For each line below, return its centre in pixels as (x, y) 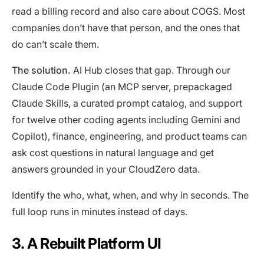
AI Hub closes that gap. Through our (151, 70)
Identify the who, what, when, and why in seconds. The (130, 195)
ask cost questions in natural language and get (113, 152)
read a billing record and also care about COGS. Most (128, 11)
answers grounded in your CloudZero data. (106, 169)
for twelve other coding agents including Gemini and (126, 119)
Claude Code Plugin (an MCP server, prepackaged (122, 86)
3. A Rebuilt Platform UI (87, 243)
